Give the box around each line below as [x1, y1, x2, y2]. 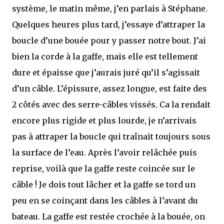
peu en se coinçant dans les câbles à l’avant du [12, 195, 198, 205]
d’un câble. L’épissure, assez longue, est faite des [12, 83, 207, 93]
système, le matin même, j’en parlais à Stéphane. [12, 3, 207, 13]
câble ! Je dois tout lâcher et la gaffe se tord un [12, 179, 195, 189]
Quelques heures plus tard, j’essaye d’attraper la [12, 19, 205, 29]
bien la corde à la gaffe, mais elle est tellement [12, 51, 198, 61]
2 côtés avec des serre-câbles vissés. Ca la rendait [12, 99, 210, 109]
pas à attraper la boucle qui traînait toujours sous [12, 131, 210, 141]
